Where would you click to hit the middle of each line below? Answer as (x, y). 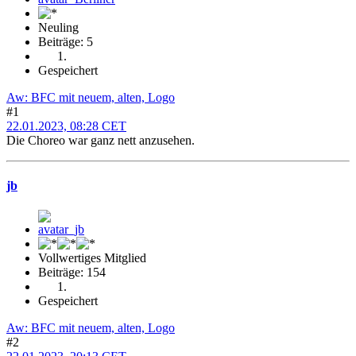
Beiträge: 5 (66, 41)
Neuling (58, 27)
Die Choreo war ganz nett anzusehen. (101, 140)
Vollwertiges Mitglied (92, 258)
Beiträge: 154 (72, 273)
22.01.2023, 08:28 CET (66, 126)
